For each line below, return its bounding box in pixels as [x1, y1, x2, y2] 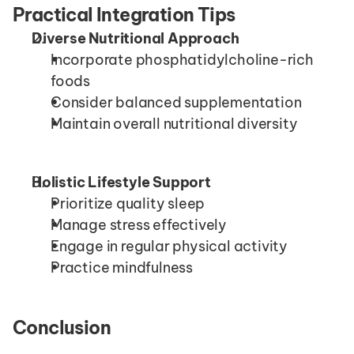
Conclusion [13, 316, 111, 340]
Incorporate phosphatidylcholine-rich [51, 51, 314, 70]
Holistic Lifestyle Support [32, 173, 211, 192]
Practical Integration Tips [13, 3, 235, 27]
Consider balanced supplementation [51, 93, 302, 112]
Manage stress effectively [51, 216, 227, 235]
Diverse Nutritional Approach [32, 29, 239, 48]
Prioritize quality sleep [51, 194, 205, 213]
